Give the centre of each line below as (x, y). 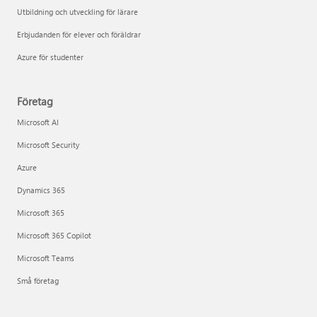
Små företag (38, 281)
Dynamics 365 (41, 190)
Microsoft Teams (46, 258)
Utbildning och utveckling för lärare (77, 12)
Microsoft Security (48, 145)
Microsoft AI (38, 122)
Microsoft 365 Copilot (54, 235)
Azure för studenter (50, 57)
